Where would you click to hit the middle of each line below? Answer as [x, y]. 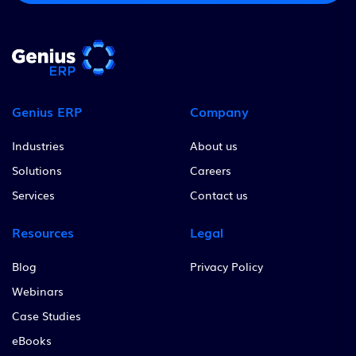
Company [219, 112]
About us [214, 146]
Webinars [38, 291]
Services [33, 195]
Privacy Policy [226, 267]
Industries [38, 146]
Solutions [37, 170]
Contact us [219, 195]
